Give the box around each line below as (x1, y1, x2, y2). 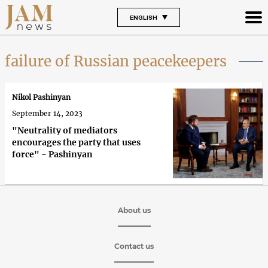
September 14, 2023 (12, 109, 83, 118)
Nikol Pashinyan (12, 93, 71, 102)
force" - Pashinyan (12, 149, 93, 160)
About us (117, 205, 151, 215)
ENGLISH (129, 13, 157, 21)
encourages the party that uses (12, 137, 141, 148)
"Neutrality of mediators (12, 125, 117, 136)
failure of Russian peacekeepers (5, 51, 227, 71)
